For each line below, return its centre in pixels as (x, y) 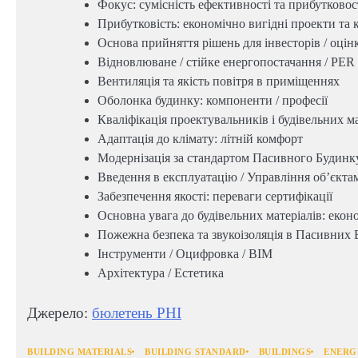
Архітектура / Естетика (161, 273)
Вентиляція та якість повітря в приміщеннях (219, 82)
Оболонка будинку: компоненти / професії (213, 101)
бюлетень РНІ (137, 313)
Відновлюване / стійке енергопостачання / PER (226, 62)
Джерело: (60, 313)
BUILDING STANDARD (195, 352)
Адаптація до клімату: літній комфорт (200, 139)
